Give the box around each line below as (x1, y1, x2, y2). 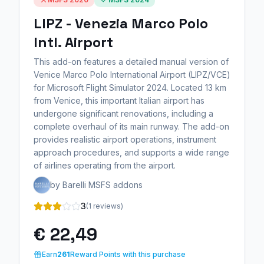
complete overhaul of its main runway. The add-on (34, 121, 229, 132)
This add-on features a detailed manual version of (34, 57, 229, 67)
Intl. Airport (34, 33, 113, 52)
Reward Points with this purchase (70, 250, 186, 259)
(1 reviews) (86, 202, 123, 211)
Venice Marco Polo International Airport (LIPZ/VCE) (34, 70, 230, 80)
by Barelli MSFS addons (50, 180, 143, 190)
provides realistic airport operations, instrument (34, 134, 216, 145)
